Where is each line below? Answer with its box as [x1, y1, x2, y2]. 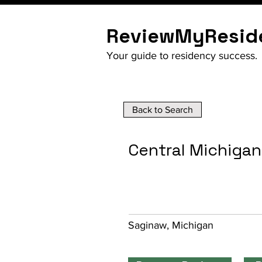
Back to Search [132, 105, 193, 115]
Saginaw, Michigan [128, 219, 213, 231]
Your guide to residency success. [106, 50, 257, 61]
